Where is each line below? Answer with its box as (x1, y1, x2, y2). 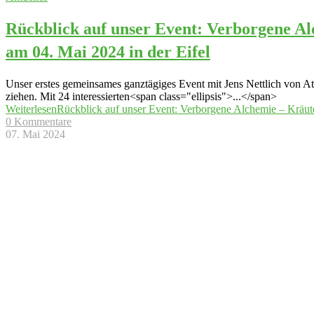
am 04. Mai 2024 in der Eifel (6, 42, 210, 61)
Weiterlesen (6, 102, 57, 115)
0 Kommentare (6, 115, 71, 128)
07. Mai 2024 (6, 128, 65, 140)
